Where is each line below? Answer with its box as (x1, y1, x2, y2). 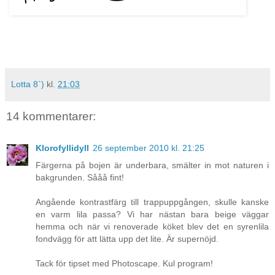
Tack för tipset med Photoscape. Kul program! (36, 258, 213, 269)
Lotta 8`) (11, 79, 44, 90)
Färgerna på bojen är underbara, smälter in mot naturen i (36, 160, 269, 171)
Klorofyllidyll (36, 143, 89, 153)
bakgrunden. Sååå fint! (36, 172, 124, 183)
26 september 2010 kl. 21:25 (93, 143, 204, 153)
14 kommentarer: (6, 110, 96, 123)
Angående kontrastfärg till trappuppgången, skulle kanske (36, 197, 269, 207)
